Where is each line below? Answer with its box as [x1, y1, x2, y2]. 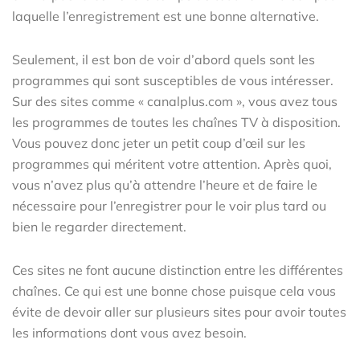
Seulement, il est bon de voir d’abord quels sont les [12, 51, 315, 67]
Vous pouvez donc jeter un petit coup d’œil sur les [12, 134, 305, 151]
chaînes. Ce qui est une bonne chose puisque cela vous [12, 282, 336, 299]
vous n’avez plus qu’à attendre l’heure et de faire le [12, 176, 317, 193]
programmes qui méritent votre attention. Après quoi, [12, 155, 332, 172]
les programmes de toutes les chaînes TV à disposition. [12, 113, 341, 130]
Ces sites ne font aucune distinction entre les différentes [12, 261, 343, 278]
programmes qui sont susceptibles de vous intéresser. [12, 72, 333, 88]
